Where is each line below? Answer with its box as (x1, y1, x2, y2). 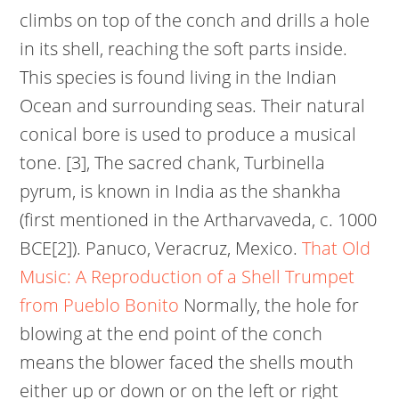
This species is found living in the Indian (20, 65, 338, 89)
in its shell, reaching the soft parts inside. (20, 37, 348, 61)
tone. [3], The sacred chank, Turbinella (20, 151, 326, 175)
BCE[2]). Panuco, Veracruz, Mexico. (20, 236, 303, 260)
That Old (302, 236, 371, 260)
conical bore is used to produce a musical (20, 122, 357, 146)
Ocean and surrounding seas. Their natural (20, 94, 366, 118)
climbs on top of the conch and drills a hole (20, 8, 370, 32)
